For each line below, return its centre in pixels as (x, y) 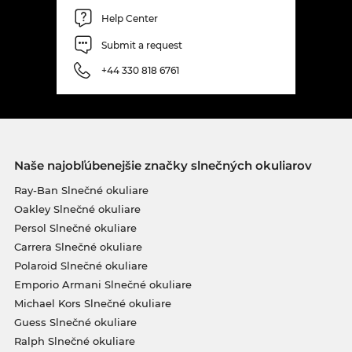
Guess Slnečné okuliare (75, 323)
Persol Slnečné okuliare (75, 228)
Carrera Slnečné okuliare (78, 247)
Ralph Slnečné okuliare (74, 341)
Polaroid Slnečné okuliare (81, 266)
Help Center (130, 18)
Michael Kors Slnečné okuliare (92, 304)
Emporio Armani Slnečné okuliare (103, 285)
